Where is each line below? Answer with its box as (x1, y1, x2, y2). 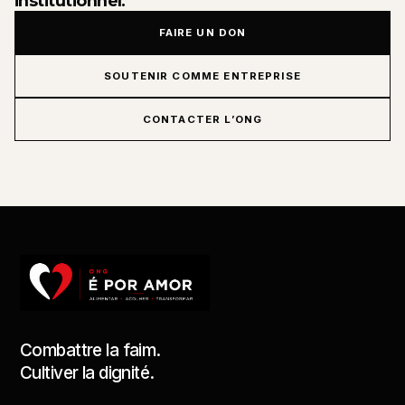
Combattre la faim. (20, 339, 161, 361)
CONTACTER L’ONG (142, 112, 263, 126)
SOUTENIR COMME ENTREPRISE (104, 69, 301, 82)
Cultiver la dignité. (20, 362, 155, 383)
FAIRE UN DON (158, 25, 247, 39)
